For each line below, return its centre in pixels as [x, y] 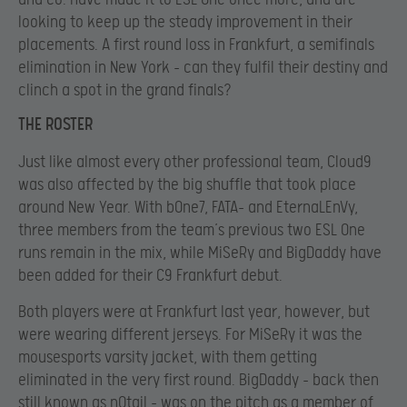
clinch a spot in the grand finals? [125, 90]
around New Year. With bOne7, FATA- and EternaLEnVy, [188, 208]
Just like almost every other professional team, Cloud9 [195, 163]
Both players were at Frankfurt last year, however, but [194, 312]
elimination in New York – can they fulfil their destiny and [203, 67]
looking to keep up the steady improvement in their [185, 22]
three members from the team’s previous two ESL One [192, 231]
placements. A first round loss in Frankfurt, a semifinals [196, 45]
